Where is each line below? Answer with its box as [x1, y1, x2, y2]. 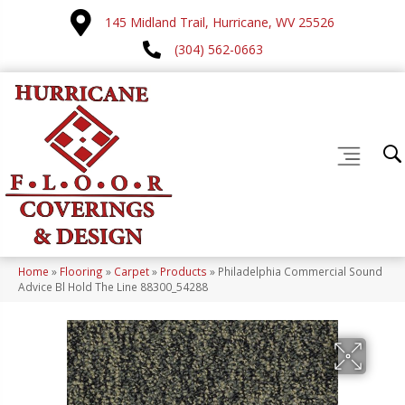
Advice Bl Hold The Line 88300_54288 [18, 279, 208, 295]
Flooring [60, 264, 103, 279]
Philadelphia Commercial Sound [218, 264, 382, 279]
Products [160, 264, 207, 279]
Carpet [114, 264, 149, 279]
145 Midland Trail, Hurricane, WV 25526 [105, 14, 334, 31]
